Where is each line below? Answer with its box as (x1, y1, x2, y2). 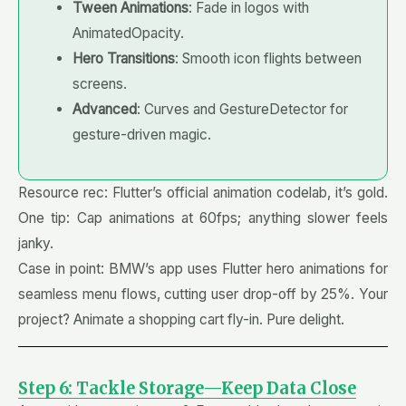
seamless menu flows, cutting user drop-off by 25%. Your (18, 285, 388, 303)
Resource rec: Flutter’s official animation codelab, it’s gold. (18, 183, 388, 201)
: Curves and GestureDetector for (136, 100, 348, 118)
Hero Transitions (72, 49, 175, 67)
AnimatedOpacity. (72, 24, 184, 42)
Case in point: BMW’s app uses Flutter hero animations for (18, 259, 388, 277)
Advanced (72, 100, 137, 118)
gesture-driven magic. (72, 125, 211, 143)
